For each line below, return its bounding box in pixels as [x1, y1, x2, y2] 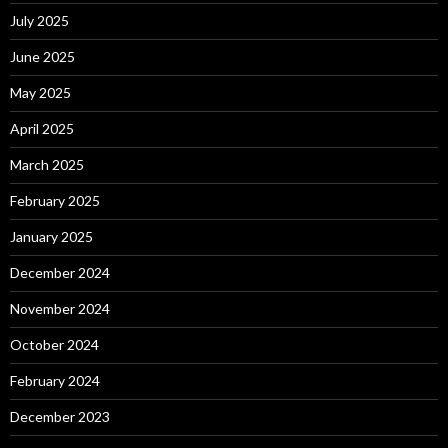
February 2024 [10, 372, 100, 390]
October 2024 [10, 336, 99, 354]
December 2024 [10, 264, 110, 282]
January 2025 [10, 228, 93, 246]
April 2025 [10, 120, 74, 138]
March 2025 [10, 156, 84, 174]
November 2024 [10, 300, 110, 318]
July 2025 [10, 12, 69, 30]
